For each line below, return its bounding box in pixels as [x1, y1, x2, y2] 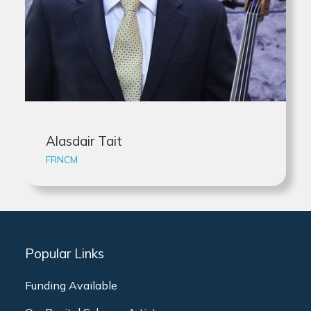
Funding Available [25, 278, 117, 292]
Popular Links [25, 245, 104, 262]
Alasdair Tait [46, 133, 122, 149]
